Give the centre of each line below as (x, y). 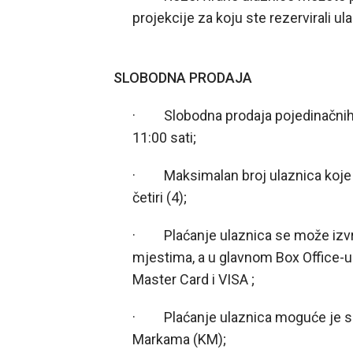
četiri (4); (160, 197)
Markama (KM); (180, 339)
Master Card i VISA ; (194, 279)
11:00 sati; (165, 137)
